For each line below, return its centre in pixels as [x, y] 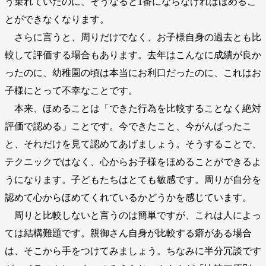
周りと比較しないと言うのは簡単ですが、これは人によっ [133, 216]
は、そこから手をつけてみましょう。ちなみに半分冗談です [133, 251]
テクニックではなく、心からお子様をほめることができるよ [133, 162]
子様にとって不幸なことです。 [71, 91]
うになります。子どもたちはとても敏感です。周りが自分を [133, 180]
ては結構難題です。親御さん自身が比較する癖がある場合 [128, 233]
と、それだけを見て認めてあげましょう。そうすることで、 [133, 144]
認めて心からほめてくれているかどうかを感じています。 [128, 198]
